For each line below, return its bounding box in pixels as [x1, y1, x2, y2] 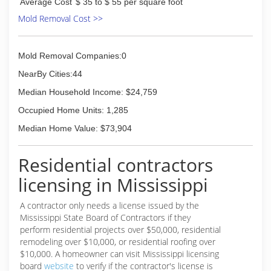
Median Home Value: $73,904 [18, 123, 132, 133]
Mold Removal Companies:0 [18, 51, 126, 60]
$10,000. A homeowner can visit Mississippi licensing [20, 248, 219, 260]
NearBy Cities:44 [18, 69, 82, 79]
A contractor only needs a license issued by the [20, 200, 199, 211]
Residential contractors [18, 152, 213, 177]
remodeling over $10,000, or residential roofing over [20, 236, 215, 247]
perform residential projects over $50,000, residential [20, 224, 221, 235]
